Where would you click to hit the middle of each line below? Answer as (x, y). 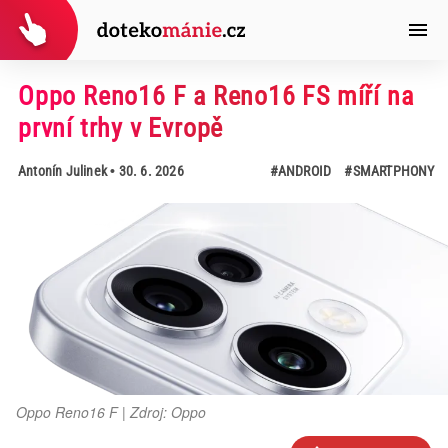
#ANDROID (300, 171)
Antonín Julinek (62, 171)
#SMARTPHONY (389, 171)
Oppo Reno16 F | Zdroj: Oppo (111, 412)
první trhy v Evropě (120, 128)
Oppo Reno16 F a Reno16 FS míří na (215, 96)
